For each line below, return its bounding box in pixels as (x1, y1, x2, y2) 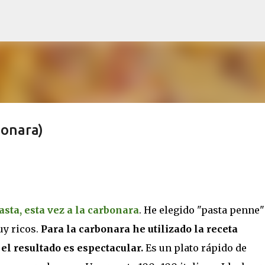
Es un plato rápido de (143, 242, 247, 254)
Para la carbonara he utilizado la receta (40, 223, 238, 235)
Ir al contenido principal (82, 9, 183, 20)
